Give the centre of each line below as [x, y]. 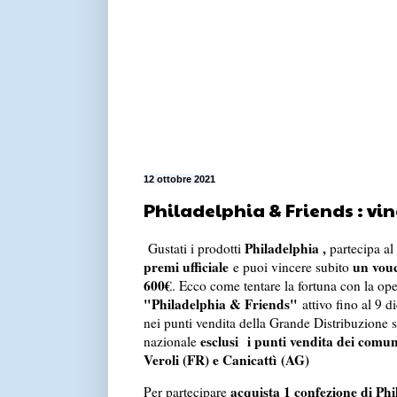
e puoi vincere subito [292, 267]
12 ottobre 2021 [179, 179]
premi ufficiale [188, 267]
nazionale [171, 342]
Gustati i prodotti [194, 249]
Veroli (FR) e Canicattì [212, 360]
